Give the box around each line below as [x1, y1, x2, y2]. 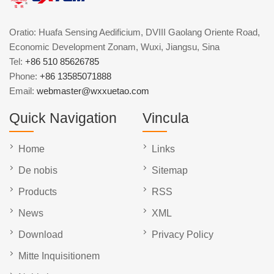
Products [18, 187, 57, 198]
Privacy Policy [152, 229, 213, 240]
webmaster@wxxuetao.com [37, 86, 149, 97]
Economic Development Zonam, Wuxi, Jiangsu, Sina [9, 42, 220, 53]
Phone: [9, 71, 40, 82]
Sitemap [152, 165, 188, 176]
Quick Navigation [9, 110, 117, 127]
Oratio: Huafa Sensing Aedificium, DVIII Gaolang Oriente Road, [9, 27, 260, 38]
